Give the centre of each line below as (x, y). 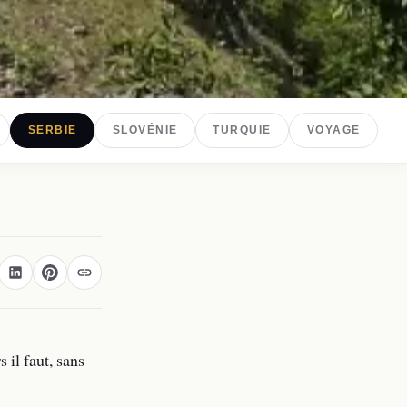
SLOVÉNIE (145, 130)
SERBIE (52, 130)
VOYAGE (333, 130)
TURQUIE (242, 130)
